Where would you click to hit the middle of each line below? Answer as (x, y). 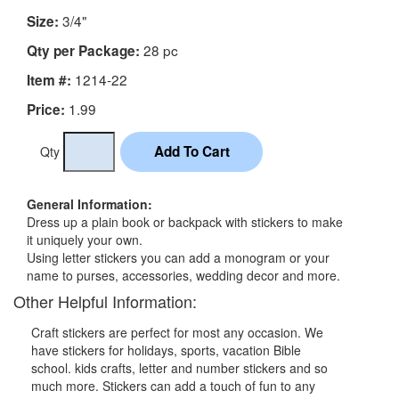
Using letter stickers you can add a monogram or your (178, 258)
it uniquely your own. (85, 240)
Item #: (49, 81)
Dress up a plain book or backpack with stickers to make (185, 222)
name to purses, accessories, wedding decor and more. (183, 276)
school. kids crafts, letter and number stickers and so (179, 368)
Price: (46, 110)
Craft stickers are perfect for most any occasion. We (177, 333)
